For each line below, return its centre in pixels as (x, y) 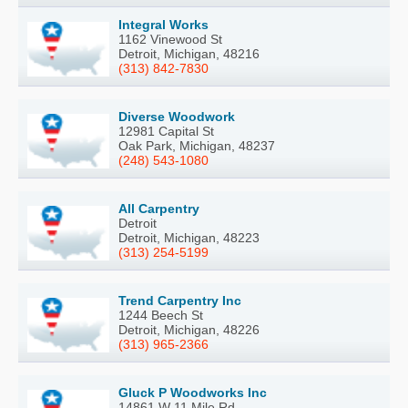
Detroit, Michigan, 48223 (189, 238)
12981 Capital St (166, 131)
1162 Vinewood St (170, 39)
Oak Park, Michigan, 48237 (197, 146)
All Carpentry (159, 209)
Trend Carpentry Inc (180, 301)
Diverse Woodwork (177, 117)
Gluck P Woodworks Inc (193, 393)
